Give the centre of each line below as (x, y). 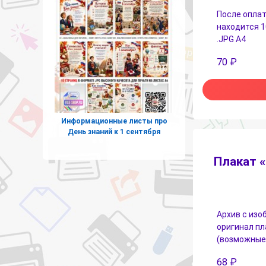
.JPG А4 (231, 39)
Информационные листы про (114, 121)
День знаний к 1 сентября (114, 132)
